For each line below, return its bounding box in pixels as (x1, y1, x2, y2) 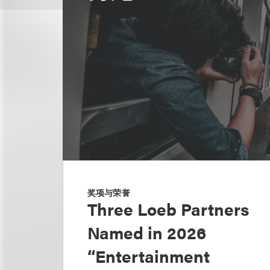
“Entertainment (87, 243, 210, 268)
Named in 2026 (87, 220, 206, 244)
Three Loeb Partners (87, 196, 249, 221)
